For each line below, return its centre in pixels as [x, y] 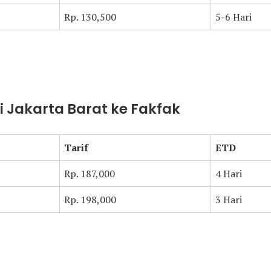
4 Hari [229, 174]
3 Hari [229, 200]
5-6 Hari [233, 17]
